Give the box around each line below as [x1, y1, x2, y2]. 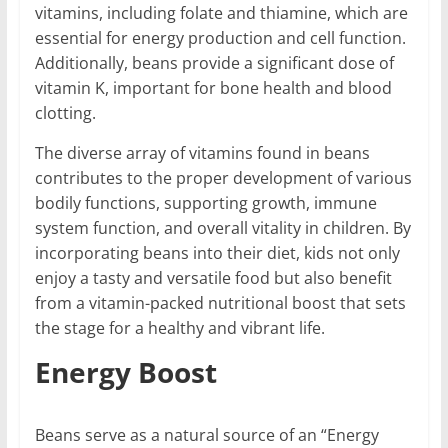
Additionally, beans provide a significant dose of [34, 51, 394, 74]
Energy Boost [34, 352, 217, 391]
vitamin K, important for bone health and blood [34, 76, 392, 99]
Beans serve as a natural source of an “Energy [34, 423, 379, 446]
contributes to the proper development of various [34, 166, 412, 189]
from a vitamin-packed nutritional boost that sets [34, 291, 406, 314]
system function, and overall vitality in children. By [34, 216, 411, 239]
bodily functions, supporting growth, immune [34, 191, 377, 214]
